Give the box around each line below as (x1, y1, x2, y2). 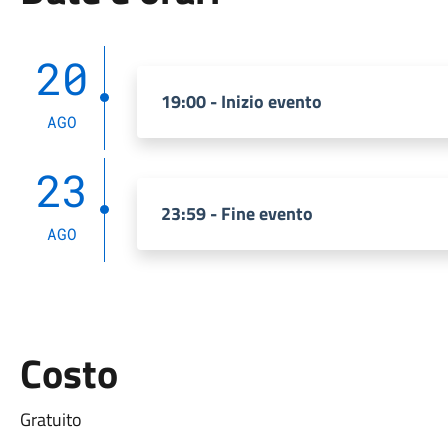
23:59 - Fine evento (160, 200, 313, 227)
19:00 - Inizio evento (160, 88, 322, 115)
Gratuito (19, 406, 82, 433)
